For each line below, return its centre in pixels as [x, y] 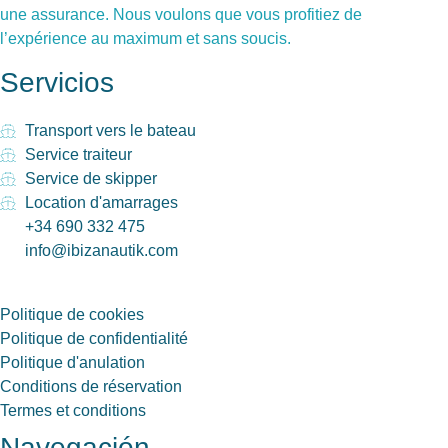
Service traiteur [78, 154]
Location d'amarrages [101, 202]
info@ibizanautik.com [101, 250]
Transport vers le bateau [110, 130]
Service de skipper [91, 178]
